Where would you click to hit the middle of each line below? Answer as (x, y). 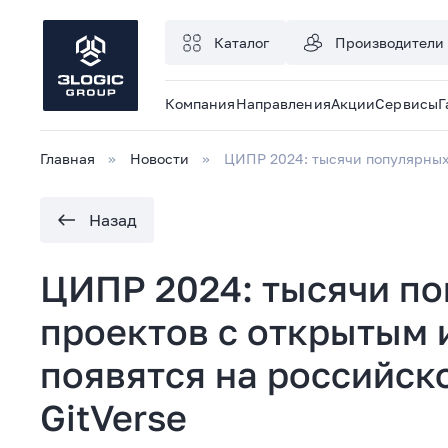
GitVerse (113, 417)
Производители (389, 42)
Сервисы (406, 103)
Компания (200, 103)
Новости (159, 158)
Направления (283, 103)
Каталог (241, 42)
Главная (67, 158)
